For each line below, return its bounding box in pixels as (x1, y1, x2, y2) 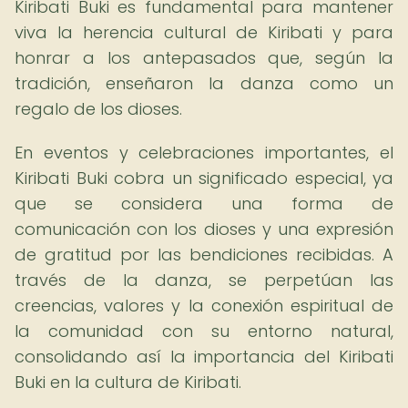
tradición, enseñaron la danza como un (15, 72, 393, 95)
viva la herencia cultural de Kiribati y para (15, 21, 393, 44)
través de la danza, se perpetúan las (15, 269, 393, 291)
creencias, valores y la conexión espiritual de (15, 294, 393, 317)
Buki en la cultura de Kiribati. (15, 371, 241, 393)
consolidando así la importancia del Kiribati (15, 345, 393, 368)
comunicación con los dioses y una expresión (15, 218, 393, 240)
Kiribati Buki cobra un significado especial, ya (15, 167, 393, 189)
